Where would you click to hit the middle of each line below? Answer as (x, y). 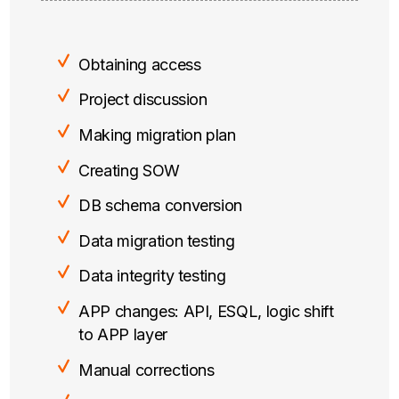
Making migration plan (157, 134)
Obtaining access (140, 64)
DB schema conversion (160, 206)
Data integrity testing (152, 276)
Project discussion (143, 100)
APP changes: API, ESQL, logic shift (206, 311)
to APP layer (123, 334)
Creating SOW (129, 170)
